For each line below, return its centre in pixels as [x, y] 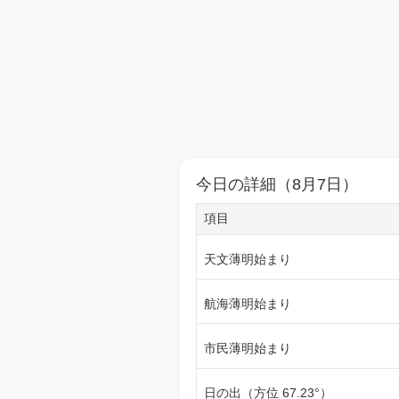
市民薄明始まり [248, 348]
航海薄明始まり [248, 304]
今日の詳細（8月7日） [277, 184]
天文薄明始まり [248, 259]
